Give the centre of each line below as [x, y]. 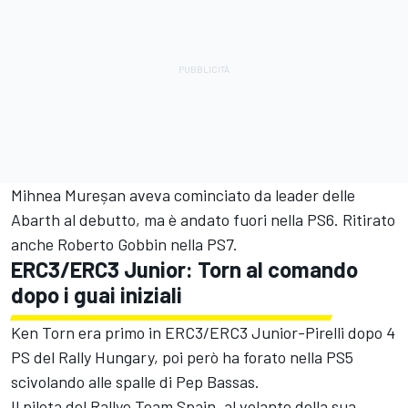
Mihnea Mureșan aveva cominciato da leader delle [183, 194]
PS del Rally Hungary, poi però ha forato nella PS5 [182, 357]
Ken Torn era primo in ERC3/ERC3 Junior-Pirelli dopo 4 [203, 332]
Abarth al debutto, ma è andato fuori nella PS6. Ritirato [203, 219]
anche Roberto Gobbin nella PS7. [124, 244]
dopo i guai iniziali [97, 294]
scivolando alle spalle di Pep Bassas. [135, 381]
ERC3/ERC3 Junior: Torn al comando [184, 269]
